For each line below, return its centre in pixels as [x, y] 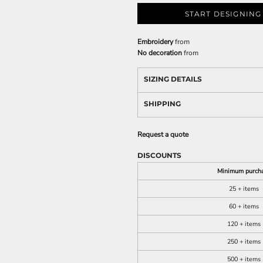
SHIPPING [162, 104]
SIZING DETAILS [173, 79]
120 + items [244, 224]
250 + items [244, 242]
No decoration [160, 53]
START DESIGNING [223, 14]
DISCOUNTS [159, 155]
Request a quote [163, 134]
